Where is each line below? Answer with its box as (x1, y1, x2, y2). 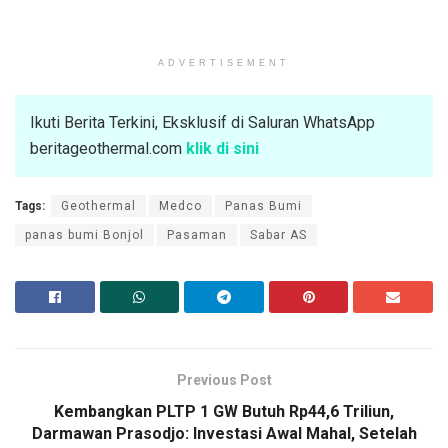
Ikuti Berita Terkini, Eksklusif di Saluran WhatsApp (30, 113, 375, 133)
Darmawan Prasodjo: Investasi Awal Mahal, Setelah (31, 424, 417, 444)
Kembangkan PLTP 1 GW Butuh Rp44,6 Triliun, (54, 402, 394, 422)
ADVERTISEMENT (158, 58, 290, 69)
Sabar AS (250, 228, 307, 243)
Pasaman (167, 228, 227, 243)
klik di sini (186, 139, 259, 159)
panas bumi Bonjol (25, 228, 144, 243)
